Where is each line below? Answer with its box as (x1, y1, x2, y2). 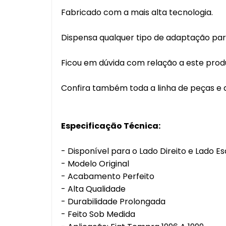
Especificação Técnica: (61, 120, 163, 132)
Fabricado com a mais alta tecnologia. (61, 7, 213, 18)
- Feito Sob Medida (61, 208, 135, 220)
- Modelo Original (61, 158, 129, 169)
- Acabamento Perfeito (61, 171, 154, 182)
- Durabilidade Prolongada (61, 196, 165, 207)
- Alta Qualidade (61, 183, 130, 195)
